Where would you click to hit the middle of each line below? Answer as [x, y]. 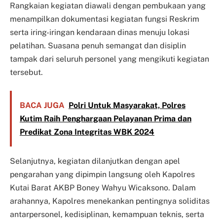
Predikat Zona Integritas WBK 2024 [87, 132]
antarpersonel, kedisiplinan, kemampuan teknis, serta [107, 215]
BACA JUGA [42, 106]
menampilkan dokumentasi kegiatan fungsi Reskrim [105, 19]
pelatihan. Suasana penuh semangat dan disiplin [98, 45]
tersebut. [26, 72]
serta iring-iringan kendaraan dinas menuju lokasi [100, 32]
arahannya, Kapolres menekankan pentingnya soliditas [110, 201]
